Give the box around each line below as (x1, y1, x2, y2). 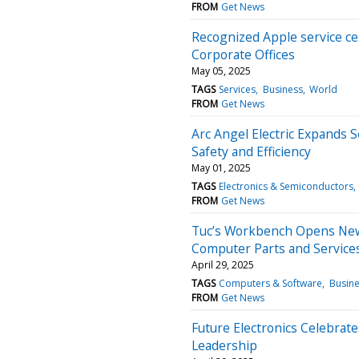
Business (262, 82, 303, 96)
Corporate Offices (192, 45, 295, 63)
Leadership (192, 336, 257, 354)
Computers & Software (219, 276, 323, 290)
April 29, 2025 (192, 257, 254, 272)
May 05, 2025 (192, 63, 251, 78)
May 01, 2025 (192, 160, 251, 175)
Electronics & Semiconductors (219, 179, 354, 193)
